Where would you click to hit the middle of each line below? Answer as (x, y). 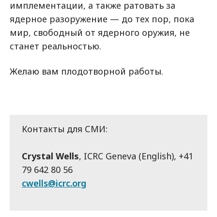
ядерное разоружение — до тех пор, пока (102, 19)
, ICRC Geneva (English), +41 (136, 156)
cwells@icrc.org (54, 183)
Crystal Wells (50, 156)
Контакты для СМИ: (65, 129)
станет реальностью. (55, 46)
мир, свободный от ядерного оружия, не (100, 32)
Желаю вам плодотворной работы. (86, 71)
